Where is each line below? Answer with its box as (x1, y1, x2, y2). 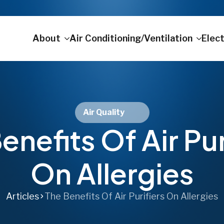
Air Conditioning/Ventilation (69, 32, 193, 43)
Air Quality (82, 107, 124, 117)
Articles (6, 191, 39, 201)
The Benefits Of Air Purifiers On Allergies (44, 191, 218, 201)
